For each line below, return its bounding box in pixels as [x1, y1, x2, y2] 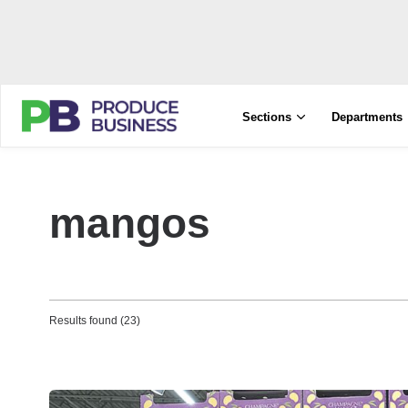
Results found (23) [49, 314, 140, 327]
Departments [331, 110, 403, 124]
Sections [242, 110, 292, 124]
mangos [49, 199, 210, 247]
